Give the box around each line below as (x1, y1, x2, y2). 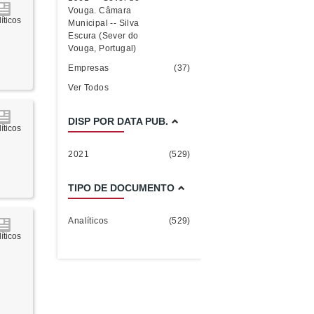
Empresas (68, 63, 109, 73)
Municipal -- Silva (68, 18, 139, 28)
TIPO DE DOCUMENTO (68, 182, 175, 193)
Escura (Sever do (68, 31, 139, 41)
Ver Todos (68, 83, 109, 93)
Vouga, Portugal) (68, 43, 137, 53)
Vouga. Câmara (68, 6, 132, 15)
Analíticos (68, 216, 109, 226)
